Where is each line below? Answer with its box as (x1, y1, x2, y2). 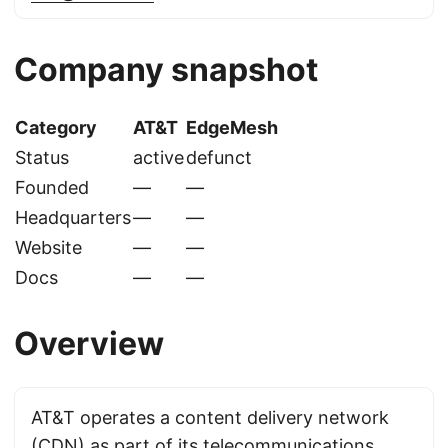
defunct (186, 147, 252, 168)
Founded (15, 177, 89, 198)
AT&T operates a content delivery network (31, 407, 389, 428)
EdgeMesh (186, 117, 278, 138)
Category (15, 117, 97, 138)
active (133, 147, 184, 168)
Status (15, 147, 69, 168)
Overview (14, 324, 164, 363)
